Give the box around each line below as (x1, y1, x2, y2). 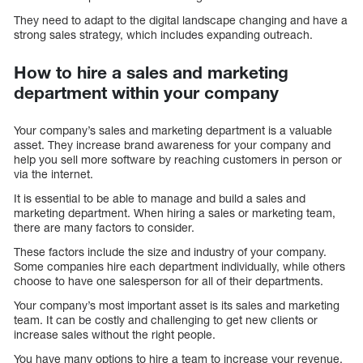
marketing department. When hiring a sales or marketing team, (14, 205, 335, 220)
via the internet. (14, 166, 93, 181)
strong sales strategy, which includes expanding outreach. (14, 27, 313, 41)
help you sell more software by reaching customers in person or (14, 152, 342, 166)
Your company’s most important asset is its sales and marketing (14, 297, 340, 312)
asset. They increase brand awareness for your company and (14, 137, 331, 152)
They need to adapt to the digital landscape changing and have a (14, 12, 348, 27)
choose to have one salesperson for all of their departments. (14, 273, 323, 288)
